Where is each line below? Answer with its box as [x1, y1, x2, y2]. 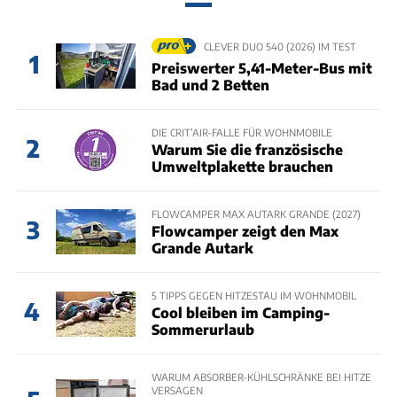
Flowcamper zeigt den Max [151, 222, 339, 239]
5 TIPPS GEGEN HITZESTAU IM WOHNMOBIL [151, 289, 356, 301]
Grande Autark [151, 239, 253, 256]
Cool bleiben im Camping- [151, 304, 330, 322]
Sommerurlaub [151, 321, 254, 339]
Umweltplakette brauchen [151, 157, 333, 175]
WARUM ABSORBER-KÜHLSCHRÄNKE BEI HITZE [151, 370, 371, 384]
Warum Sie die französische [151, 140, 343, 158]
